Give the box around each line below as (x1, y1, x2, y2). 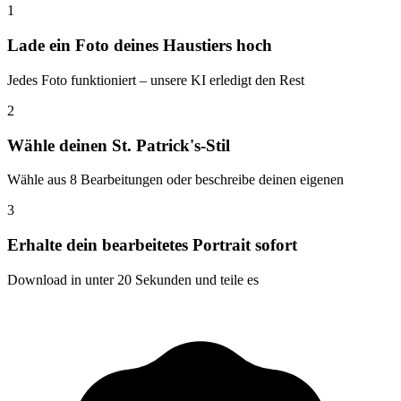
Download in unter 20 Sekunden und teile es (7, 271, 259, 287)
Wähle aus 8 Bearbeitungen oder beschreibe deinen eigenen (7, 172, 344, 188)
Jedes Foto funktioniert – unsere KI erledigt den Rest (7, 72, 304, 88)
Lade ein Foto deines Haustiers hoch (7, 36, 272, 55)
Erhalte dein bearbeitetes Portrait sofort (7, 235, 297, 255)
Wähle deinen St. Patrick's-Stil (7, 135, 230, 155)
